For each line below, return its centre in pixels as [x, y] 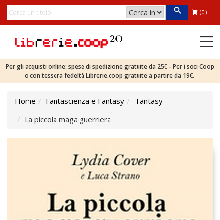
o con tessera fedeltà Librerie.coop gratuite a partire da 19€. [110, 75]
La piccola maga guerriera [68, 119]
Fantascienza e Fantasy [85, 101]
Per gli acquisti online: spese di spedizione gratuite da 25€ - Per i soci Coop [110, 67]
